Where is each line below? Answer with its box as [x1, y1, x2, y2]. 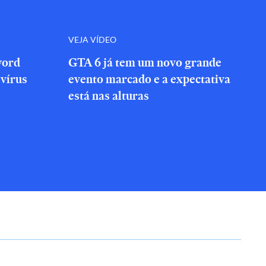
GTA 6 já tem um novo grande [68, 54, 221, 71]
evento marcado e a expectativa [68, 71, 230, 87]
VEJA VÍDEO [68, 34, 116, 45]
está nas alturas [68, 87, 149, 104]
